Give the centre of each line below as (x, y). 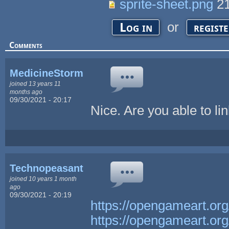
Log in (136, 28)
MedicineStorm (47, 73)
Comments (26, 45)
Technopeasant (47, 168)
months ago (26, 91)
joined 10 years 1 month (43, 178)
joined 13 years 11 (36, 83)
